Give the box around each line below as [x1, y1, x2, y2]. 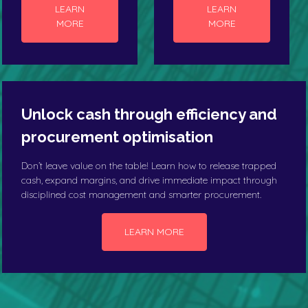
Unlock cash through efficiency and [21, 104, 277, 123]
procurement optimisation [21, 127, 213, 146]
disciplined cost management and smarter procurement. [21, 188, 264, 201]
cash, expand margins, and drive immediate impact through [21, 173, 277, 186]
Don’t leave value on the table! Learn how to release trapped [21, 159, 276, 172]
